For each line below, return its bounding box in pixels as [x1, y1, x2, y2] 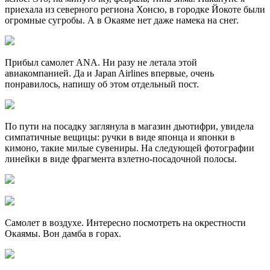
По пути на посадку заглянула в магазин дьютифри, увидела [5, 121, 254, 132]
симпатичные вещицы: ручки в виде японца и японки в [5, 132, 235, 143]
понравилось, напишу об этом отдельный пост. [5, 79, 199, 90]
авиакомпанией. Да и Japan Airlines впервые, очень [5, 68, 214, 79]
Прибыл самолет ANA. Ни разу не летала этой [5, 57, 197, 68]
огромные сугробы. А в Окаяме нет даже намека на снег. [5, 15, 239, 26]
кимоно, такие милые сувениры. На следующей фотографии [5, 143, 254, 154]
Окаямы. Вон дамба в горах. [5, 228, 121, 239]
